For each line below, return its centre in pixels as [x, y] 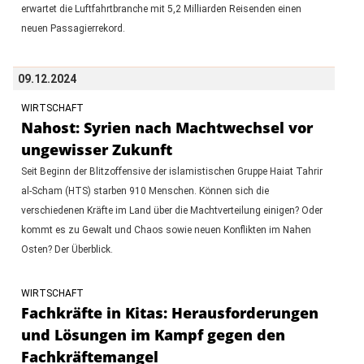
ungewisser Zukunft [96, 149]
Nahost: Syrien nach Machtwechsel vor [167, 127]
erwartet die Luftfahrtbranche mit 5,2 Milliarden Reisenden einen [161, 9]
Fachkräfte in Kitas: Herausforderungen [169, 312]
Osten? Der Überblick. [67, 249]
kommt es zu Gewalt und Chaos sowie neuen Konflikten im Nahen [166, 230]
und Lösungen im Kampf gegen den [153, 334]
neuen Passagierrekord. [73, 28]
